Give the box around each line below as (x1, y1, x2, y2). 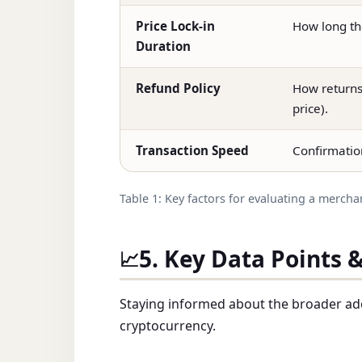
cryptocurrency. (120, 317, 216, 335)
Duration (136, 38, 192, 55)
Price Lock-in (136, 18, 216, 35)
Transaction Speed (136, 142, 250, 159)
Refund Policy (136, 80, 221, 97)
